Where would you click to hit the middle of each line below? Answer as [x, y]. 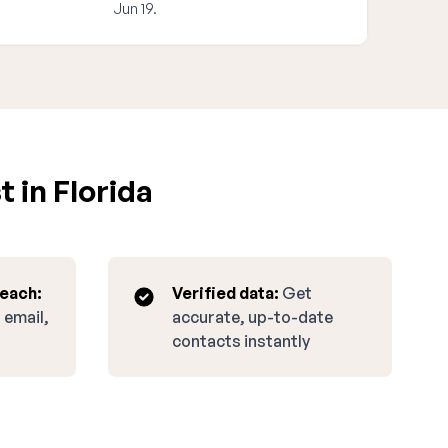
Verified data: [225, 293]
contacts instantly [241, 341]
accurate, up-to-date [252, 317]
